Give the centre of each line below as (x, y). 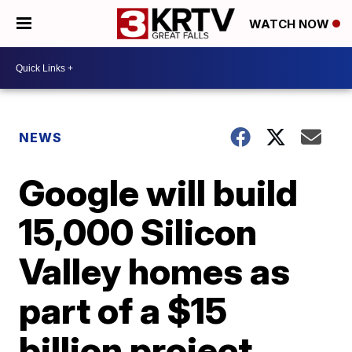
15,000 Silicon (138, 232)
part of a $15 (123, 310)
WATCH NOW (291, 24)
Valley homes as (155, 271)
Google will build (159, 192)
